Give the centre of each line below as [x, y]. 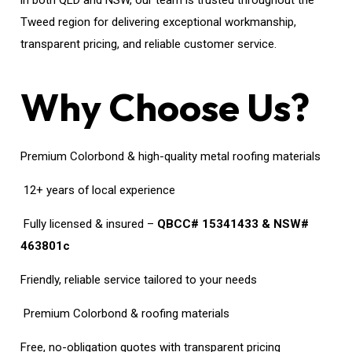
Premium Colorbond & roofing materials [125, 313]
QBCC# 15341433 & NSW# [233, 224]
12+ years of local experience [98, 190]
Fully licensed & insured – [89, 224]
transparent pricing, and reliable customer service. [149, 44]
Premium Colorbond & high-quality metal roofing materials [171, 156]
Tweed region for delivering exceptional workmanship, [159, 22]
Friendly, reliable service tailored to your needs [139, 280]
